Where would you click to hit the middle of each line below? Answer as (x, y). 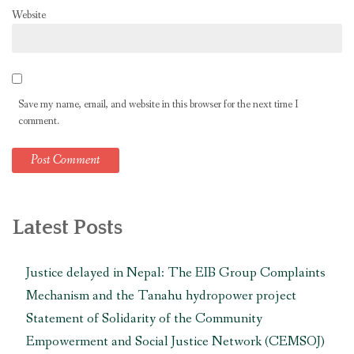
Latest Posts (67, 227)
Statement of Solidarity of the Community (144, 318)
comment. (39, 121)
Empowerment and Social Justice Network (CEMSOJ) (175, 341)
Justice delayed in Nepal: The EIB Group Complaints (175, 273)
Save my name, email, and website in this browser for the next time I (158, 104)
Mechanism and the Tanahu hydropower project (161, 296)
